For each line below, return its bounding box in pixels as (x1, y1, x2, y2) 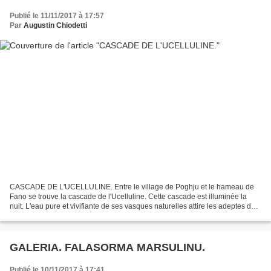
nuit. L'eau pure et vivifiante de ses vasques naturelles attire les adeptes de (10, 202, 255, 211)
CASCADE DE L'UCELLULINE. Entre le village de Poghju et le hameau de (10, 183, 254, 192)
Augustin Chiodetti (24, 21, 87, 30)
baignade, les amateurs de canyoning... (10, 212, 139, 221)
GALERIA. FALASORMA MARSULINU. (10, 241, 205, 254)
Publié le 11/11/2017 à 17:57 (10, 11, 104, 20)
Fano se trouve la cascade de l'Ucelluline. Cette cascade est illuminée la (10, 192, 247, 201)
